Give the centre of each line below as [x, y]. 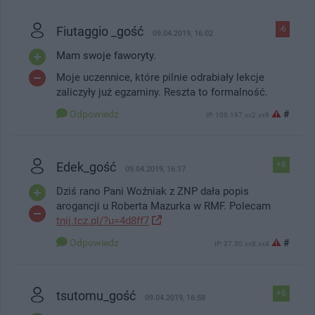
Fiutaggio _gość [100, 31]
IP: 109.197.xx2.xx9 [238, 115]
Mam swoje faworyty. [106, 55]
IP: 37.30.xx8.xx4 [242, 243]
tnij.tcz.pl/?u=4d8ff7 [103, 220]
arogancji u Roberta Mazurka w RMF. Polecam [163, 206]
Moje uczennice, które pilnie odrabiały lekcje [160, 77]
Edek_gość [86, 167]
